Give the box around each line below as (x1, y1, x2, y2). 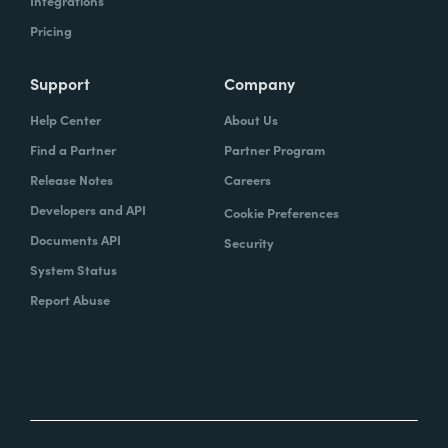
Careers (224, 169, 271, 189)
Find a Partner (30, 139, 116, 159)
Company (224, 71, 295, 94)
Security (224, 232, 274, 252)
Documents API (30, 229, 121, 249)
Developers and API (30, 199, 146, 219)
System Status (30, 259, 117, 279)
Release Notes (30, 169, 113, 189)
